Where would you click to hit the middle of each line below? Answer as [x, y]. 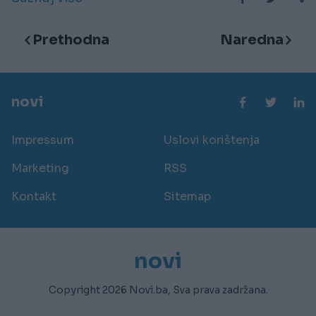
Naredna [252, 39]
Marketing [40, 168]
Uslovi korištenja [212, 140]
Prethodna [71, 39]
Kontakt [34, 196]
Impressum [43, 140]
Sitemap [187, 196]
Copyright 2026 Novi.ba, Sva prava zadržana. [158, 290]
